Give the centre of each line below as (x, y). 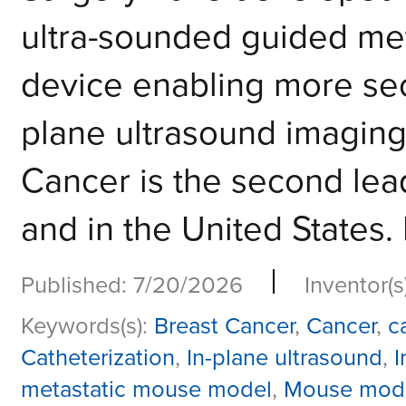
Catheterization (98, 358)
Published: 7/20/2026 (132, 286)
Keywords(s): (87, 327)
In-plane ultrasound (285, 358)
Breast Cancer (224, 327)
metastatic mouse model (146, 390)
